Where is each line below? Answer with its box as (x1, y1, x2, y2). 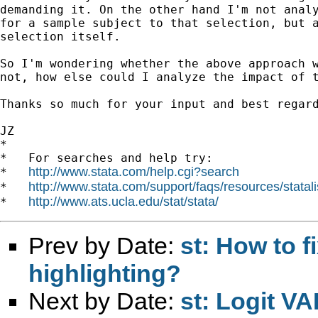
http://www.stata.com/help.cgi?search (28, 164, 239, 179)
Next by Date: (28, 287, 180, 314)
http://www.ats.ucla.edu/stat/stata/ (28, 194, 219, 209)
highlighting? (28, 259, 181, 287)
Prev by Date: (28, 231, 180, 259)
